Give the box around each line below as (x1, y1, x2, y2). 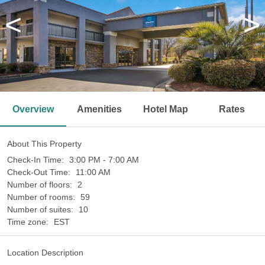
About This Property (7, 139, 82, 148)
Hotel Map (143, 104, 188, 114)
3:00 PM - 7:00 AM (69, 155, 139, 164)
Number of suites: (7, 205, 76, 214)
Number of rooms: (7, 192, 77, 202)
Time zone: (7, 217, 51, 227)
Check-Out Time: (7, 167, 73, 177)
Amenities (77, 104, 122, 114)
